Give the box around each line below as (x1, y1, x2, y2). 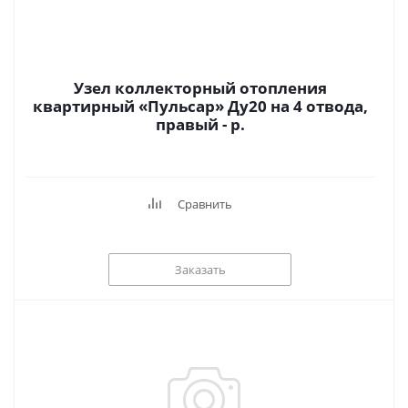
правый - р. (230, 114, 245, 135)
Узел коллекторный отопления (74, 77, 327, 98)
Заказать (174, 260, 226, 278)
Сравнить (178, 196, 232, 212)
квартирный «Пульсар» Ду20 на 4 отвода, (33, 96, 368, 117)
